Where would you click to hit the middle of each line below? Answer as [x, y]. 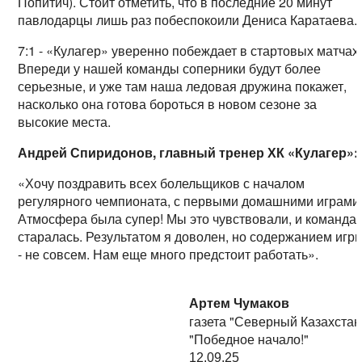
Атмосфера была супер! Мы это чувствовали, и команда [187, 219]
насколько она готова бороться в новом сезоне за [168, 104]
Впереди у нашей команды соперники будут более [170, 69]
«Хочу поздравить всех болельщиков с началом [162, 183]
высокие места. [65, 122]
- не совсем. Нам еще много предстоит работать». [168, 255]
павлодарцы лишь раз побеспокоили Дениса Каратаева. [188, 20]
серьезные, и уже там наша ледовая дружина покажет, [183, 86]
